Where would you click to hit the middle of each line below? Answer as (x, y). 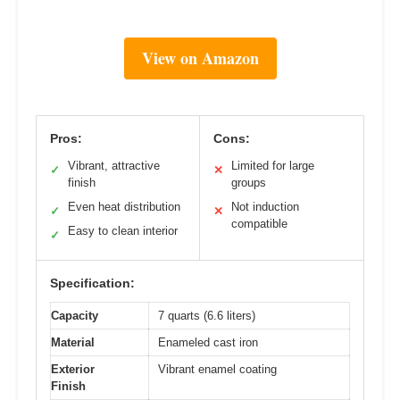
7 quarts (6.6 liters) (207, 315)
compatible (259, 223)
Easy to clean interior (123, 230)
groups (249, 182)
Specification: (92, 283)
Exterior (73, 369)
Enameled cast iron (208, 342)
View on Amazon (200, 58)
